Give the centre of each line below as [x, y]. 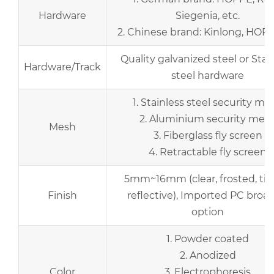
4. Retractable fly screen [208, 152]
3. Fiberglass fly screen [208, 135]
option [208, 212]
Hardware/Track [62, 67]
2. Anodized [208, 255]
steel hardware [208, 75]
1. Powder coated [208, 239]
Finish [62, 195]
